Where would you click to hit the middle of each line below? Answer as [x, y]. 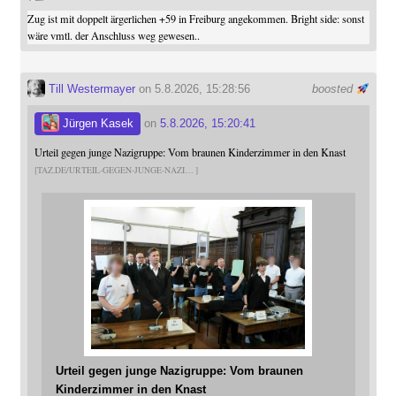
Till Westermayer [90, 89]
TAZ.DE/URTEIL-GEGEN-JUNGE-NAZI [110, 170]
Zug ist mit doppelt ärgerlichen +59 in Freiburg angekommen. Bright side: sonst [195, 19]
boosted [334, 89]
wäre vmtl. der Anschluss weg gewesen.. [113, 36]
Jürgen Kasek [96, 124]
